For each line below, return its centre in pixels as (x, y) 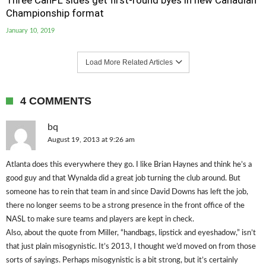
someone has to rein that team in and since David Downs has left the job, (127, 192)
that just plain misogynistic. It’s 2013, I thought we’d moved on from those (131, 247)
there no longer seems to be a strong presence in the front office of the (125, 206)
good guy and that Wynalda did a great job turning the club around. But (123, 178)
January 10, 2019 (30, 31)
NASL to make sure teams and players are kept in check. (100, 219)
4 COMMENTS (56, 101)
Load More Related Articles (129, 62)
